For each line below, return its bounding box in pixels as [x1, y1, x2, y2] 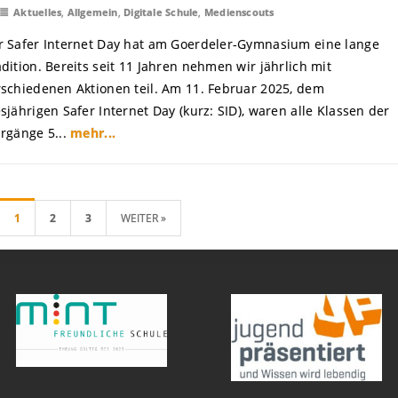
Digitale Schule [123, 5, 199, 19]
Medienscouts [203, 5, 275, 19]
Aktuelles [13, 5, 62, 19]
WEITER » [120, 211, 166, 226]
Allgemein [67, 5, 118, 19]
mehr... [70, 124, 116, 141]
